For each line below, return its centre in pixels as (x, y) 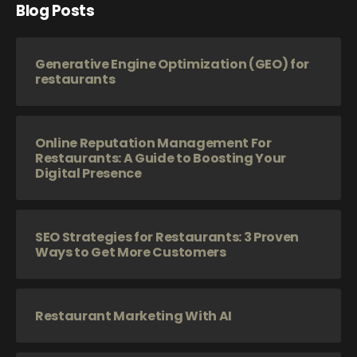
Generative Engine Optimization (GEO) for (172, 65)
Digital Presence (88, 174)
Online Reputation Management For (153, 143)
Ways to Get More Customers (131, 253)
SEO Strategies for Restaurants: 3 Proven (167, 237)
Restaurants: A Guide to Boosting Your (161, 159)
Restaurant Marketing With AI (133, 316)
